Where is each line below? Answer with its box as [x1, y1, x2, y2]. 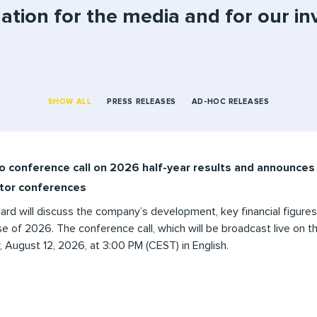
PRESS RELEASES [107, 98, 176, 105]
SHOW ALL [47, 98, 92, 105]
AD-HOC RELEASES [191, 98, 270, 105]
